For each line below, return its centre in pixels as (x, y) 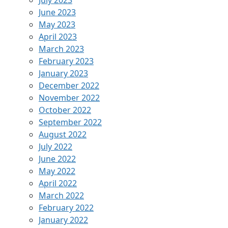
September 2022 (70, 122)
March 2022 (61, 195)
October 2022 (65, 110)
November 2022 (69, 97)
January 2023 (63, 73)
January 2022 (63, 220)
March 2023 (61, 49)
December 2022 (69, 85)
